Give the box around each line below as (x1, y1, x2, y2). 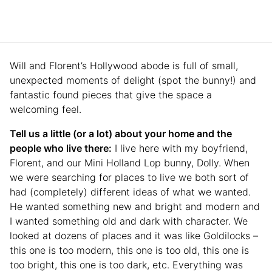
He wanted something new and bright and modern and (10, 200, 260, 213)
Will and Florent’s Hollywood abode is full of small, (10, 59, 238, 72)
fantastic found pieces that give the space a (10, 89, 212, 101)
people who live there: (10, 142, 112, 155)
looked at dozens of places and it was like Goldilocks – (10, 229, 258, 242)
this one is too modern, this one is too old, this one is (10, 244, 249, 257)
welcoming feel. (10, 103, 81, 116)
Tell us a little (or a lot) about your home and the (10, 127, 232, 140)
